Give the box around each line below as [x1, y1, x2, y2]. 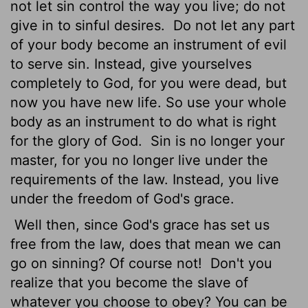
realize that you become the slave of [10, 274, 248, 291]
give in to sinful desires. [10, 16, 169, 34]
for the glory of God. [10, 132, 146, 149]
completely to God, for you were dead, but [10, 74, 287, 91]
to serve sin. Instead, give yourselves [10, 55, 252, 72]
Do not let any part [169, 16, 295, 34]
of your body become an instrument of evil [10, 36, 287, 53]
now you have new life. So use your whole [10, 93, 287, 111]
